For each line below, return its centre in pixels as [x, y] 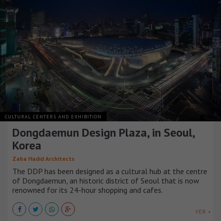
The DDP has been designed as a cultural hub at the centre [110, 171]
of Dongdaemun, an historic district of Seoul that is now [106, 181]
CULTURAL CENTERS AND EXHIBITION [53, 117]
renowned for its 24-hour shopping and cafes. [88, 190]
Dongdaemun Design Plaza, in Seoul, [103, 133]
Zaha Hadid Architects [43, 159]
